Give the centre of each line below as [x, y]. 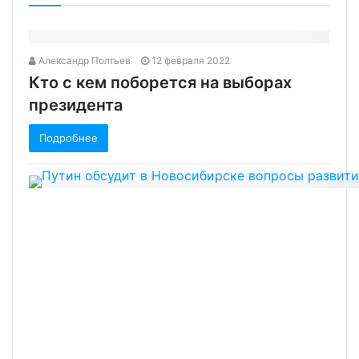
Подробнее [69, 137]
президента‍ [76, 105]
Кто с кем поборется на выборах [160, 82]
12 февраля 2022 [191, 60]
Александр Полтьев [83, 60]
